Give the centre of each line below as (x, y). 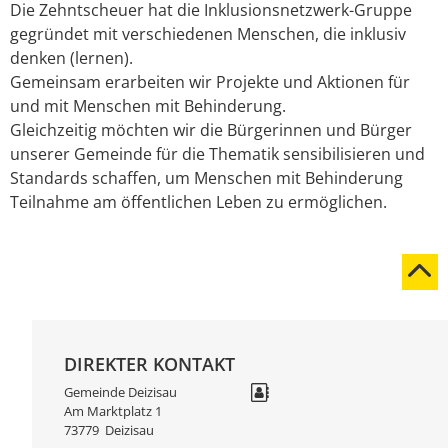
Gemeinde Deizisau (120, 391)
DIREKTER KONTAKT (149, 363)
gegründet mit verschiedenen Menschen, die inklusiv (208, 33)
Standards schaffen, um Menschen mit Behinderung (206, 177)
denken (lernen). (71, 57)
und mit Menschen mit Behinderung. (148, 105)
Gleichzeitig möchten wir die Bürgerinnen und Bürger (211, 129)
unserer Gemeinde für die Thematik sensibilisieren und (217, 153)
